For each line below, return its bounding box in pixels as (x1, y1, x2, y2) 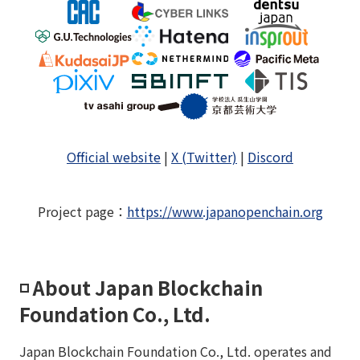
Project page (37, 202, 114, 222)
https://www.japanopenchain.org (126, 202, 323, 222)
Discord (247, 147, 293, 167)
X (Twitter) (171, 147, 237, 167)
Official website (67, 147, 161, 167)
